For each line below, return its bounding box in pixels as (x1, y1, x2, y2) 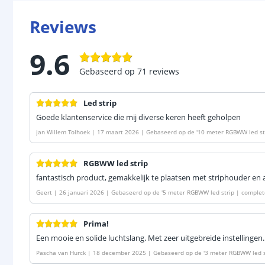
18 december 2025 (93, 248, 146, 257)
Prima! (83, 218, 109, 229)
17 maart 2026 (97, 128, 139, 136)
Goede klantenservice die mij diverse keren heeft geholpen (36, 112, 241, 122)
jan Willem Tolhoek (36, 128, 90, 136)
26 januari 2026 (59, 188, 104, 196)
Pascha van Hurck (36, 248, 86, 257)
